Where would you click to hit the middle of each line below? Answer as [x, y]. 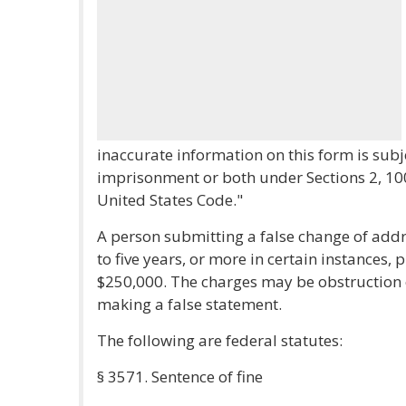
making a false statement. [189, 304]
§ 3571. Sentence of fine [180, 377]
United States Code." [170, 200]
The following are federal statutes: [220, 340]
